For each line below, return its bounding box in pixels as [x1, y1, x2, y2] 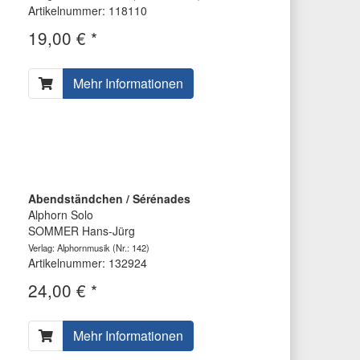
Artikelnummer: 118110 [27, 2, 147, 19]
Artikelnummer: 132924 [27, 255, 147, 272]
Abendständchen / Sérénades [27, 190, 190, 207]
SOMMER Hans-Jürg [27, 223, 135, 239]
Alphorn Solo [27, 207, 93, 223]
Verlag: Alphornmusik [27, 241, 110, 255]
